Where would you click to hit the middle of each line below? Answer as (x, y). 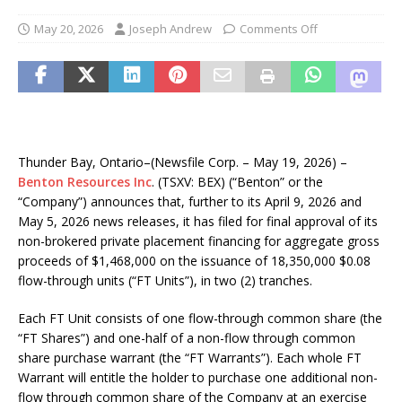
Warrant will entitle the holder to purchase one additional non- (198, 377)
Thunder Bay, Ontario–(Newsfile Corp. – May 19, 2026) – (183, 162)
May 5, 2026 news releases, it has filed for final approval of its (198, 221)
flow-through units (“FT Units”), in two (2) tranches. (165, 280)
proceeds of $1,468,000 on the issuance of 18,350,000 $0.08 (194, 261)
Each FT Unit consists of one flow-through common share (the (200, 318)
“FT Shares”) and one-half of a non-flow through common (187, 338)
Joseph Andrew (170, 29)
